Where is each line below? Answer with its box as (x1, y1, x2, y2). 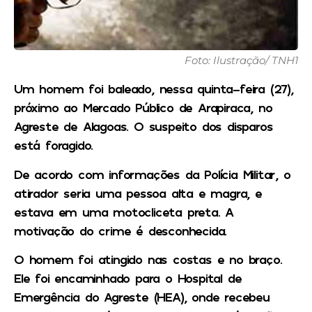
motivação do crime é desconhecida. (14, 222, 227, 238)
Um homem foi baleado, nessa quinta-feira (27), (14, 81, 293, 97)
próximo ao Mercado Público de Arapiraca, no (14, 100, 272, 116)
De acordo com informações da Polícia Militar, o (14, 166, 290, 182)
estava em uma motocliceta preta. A (14, 203, 234, 219)
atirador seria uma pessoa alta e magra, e (14, 185, 262, 201)
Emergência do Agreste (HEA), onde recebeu (14, 289, 270, 305)
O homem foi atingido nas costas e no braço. (14, 251, 282, 267)
